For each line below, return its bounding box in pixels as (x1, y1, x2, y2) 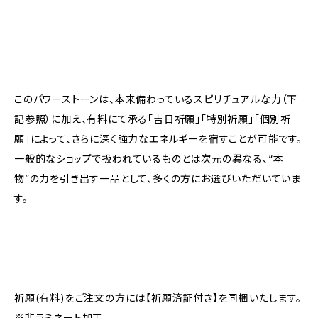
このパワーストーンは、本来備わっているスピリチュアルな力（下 (14, 92, 297, 105)
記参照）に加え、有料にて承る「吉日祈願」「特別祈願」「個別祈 (14, 112, 291, 125)
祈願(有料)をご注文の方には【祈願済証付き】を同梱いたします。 (14, 291, 302, 304)
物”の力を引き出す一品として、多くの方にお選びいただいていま (14, 172, 301, 185)
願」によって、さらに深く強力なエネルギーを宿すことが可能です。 (14, 132, 302, 145)
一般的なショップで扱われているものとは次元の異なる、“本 (14, 152, 284, 165)
